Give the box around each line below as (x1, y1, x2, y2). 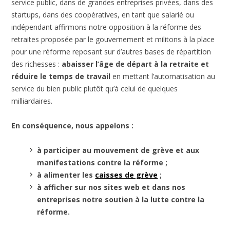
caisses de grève (95, 169, 158, 180)
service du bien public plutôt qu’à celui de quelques (11, 83, 178, 93)
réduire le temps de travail (11, 71, 111, 81)
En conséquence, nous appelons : (11, 120, 134, 130)
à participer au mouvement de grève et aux (37, 145, 200, 155)
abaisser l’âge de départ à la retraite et (62, 59, 209, 69)
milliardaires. (11, 95, 53, 106)
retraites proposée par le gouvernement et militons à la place (11, 34, 215, 44)
